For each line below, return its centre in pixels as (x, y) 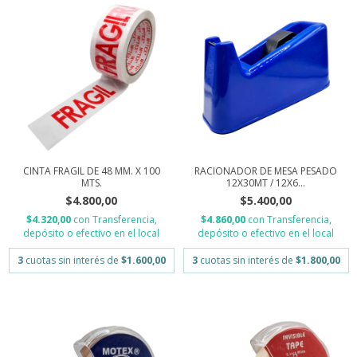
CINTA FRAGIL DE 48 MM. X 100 (91, 171)
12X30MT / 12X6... (266, 183)
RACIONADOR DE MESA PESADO (266, 171)
